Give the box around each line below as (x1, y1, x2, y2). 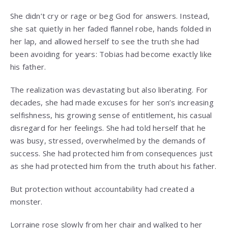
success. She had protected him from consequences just (10, 148, 213, 159)
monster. (10, 196, 43, 207)
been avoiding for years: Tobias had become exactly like (10, 49, 212, 60)
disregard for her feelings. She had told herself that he (10, 123, 206, 133)
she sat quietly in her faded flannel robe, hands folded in (10, 23, 212, 34)
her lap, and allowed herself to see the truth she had (10, 36, 199, 47)
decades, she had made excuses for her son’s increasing (10, 97, 214, 108)
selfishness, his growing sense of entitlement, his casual (10, 110, 212, 121)
